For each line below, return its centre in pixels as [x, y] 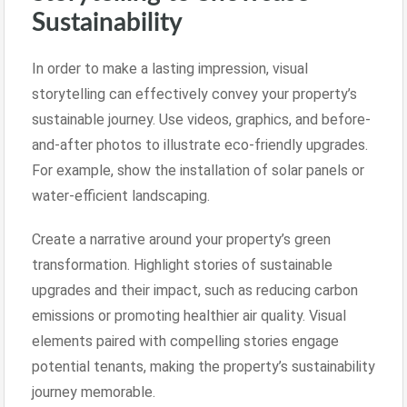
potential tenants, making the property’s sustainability [203, 366]
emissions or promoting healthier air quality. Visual [189, 315]
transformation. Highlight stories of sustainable [182, 264]
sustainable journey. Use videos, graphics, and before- [201, 119]
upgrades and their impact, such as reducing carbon [195, 290]
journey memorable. [94, 392]
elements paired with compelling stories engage [185, 341]
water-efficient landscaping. [121, 195]
